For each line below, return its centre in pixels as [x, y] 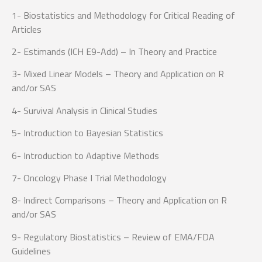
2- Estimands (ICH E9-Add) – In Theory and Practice [114, 52]
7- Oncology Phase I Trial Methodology [89, 177]
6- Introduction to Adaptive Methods [85, 155]
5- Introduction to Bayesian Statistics [87, 133]
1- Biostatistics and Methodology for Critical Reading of [123, 15]
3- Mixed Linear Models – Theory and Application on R [118, 74]
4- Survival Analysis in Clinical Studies [85, 110]
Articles [27, 29]
